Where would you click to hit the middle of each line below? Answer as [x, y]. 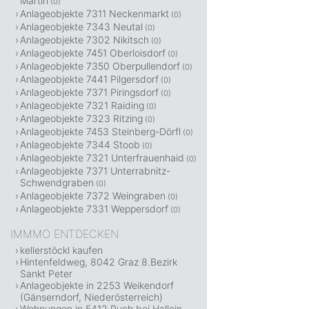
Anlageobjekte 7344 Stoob [80, 144]
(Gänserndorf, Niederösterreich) [91, 297]
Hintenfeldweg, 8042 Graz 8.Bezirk [99, 262]
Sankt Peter [46, 273]
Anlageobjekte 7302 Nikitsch [84, 40]
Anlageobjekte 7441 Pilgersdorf [89, 79]
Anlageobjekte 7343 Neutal [81, 27]
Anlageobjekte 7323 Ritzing [81, 118]
